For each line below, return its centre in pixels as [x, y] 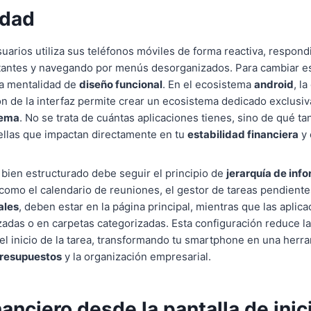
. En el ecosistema [208, 84]
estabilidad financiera [243, 134]
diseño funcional [121, 84]
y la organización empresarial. [136, 257]
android [274, 84]
